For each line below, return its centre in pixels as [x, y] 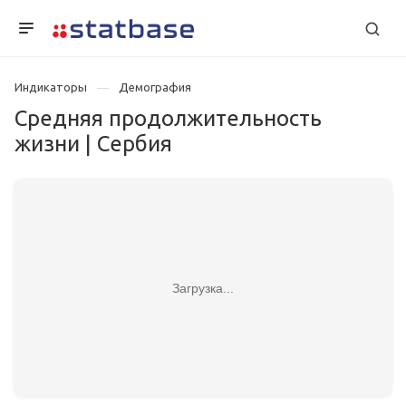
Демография [155, 87]
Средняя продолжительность [168, 119]
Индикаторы [51, 87]
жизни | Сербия [93, 144]
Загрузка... [203, 288]
